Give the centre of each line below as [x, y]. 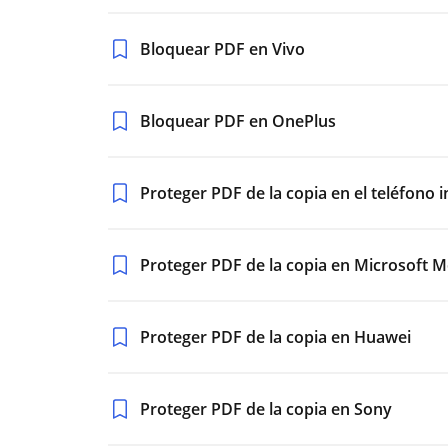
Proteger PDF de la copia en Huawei [275, 337]
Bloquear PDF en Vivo [222, 49]
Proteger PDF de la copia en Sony [266, 409]
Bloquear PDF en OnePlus [238, 121]
